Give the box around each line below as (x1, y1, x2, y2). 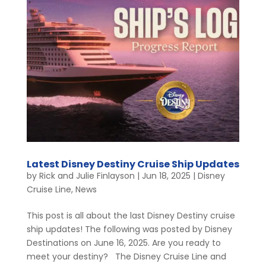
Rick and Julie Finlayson (39, 169, 135, 182)
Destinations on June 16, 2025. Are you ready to (26, 236, 221, 249)
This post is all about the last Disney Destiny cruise (26, 209, 235, 221)
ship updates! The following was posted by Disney (26, 223, 232, 235)
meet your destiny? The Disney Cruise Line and (26, 250, 226, 262)
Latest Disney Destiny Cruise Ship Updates (26, 157, 239, 171)
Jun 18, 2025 (141, 169, 191, 182)
